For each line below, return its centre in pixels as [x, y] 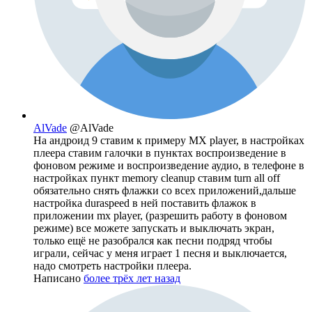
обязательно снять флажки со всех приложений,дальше [165, 190]
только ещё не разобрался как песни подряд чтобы [153, 240]
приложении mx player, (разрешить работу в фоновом [160, 215]
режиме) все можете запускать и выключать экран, [154, 228]
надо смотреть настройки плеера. [112, 265]
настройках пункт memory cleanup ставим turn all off [157, 178]
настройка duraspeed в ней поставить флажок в [145, 203]
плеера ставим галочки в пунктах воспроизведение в [160, 153]
